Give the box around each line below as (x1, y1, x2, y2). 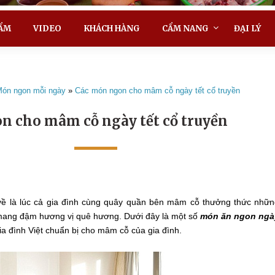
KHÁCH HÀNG (83, 23, 140, 34)
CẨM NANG (162, 23, 209, 34)
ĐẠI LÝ (234, 23, 261, 34)
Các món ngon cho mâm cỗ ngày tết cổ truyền (75, 85, 241, 95)
